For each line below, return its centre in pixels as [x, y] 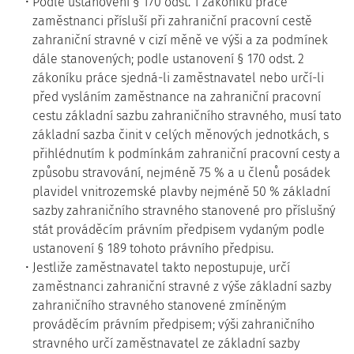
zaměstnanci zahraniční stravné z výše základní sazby [182, 286]
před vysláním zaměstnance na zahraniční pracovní [177, 97]
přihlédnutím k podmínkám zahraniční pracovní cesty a [186, 154]
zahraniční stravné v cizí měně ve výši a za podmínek [180, 40]
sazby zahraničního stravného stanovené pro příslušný [184, 211]
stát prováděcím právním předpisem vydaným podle [179, 230]
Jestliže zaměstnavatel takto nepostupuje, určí [161, 267]
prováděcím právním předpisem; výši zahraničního [173, 324]
